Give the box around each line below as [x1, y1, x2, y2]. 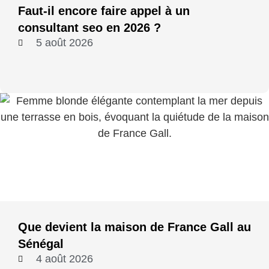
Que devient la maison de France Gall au [18, 220, 251, 234]
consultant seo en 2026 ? [18, 21, 161, 35]
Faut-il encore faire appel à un [18, 4, 190, 18]
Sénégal [18, 237, 64, 251]
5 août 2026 [35, 37, 93, 49]
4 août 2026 [35, 253, 93, 265]
